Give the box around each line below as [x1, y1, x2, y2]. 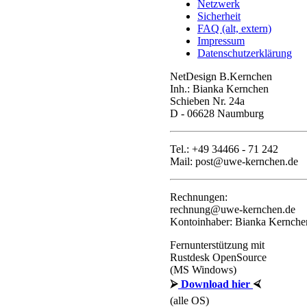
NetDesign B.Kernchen [170, 71, 272, 82]
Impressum [197, 35, 245, 47]
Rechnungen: [170, 191, 228, 203]
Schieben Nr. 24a [170, 95, 245, 107]
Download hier [178, 278, 253, 290]
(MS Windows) [170, 264, 236, 275]
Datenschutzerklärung [197, 47, 292, 59]
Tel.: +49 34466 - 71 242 [170, 143, 278, 155]
